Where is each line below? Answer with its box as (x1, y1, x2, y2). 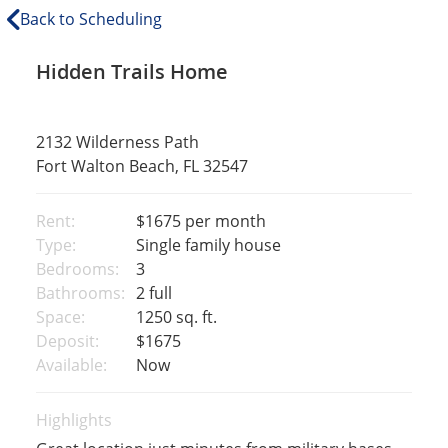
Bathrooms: (35, 282, 125, 304)
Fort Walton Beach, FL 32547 (35, 155, 248, 177)
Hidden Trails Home (35, 58, 228, 85)
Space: (35, 306, 85, 328)
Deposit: (35, 330, 99, 352)
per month (184, 210, 266, 232)
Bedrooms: (35, 258, 119, 280)
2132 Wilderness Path (35, 131, 199, 153)
